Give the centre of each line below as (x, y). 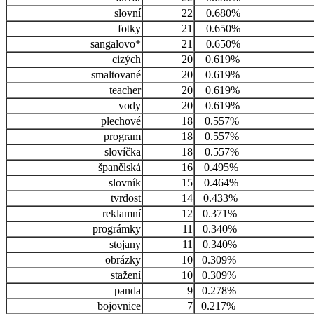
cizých (127, 60)
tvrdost (126, 198)
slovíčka (123, 152)
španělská (120, 168)
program (122, 137)
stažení (126, 275)
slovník (125, 183)
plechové (121, 121)
